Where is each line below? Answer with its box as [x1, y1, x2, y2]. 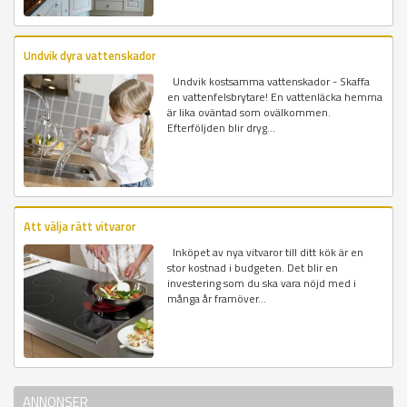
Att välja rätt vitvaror [24, 216, 136, 235]
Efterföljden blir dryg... [167, 118, 276, 136]
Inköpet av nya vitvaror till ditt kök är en [167, 243, 364, 261]
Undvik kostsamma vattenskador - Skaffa [167, 72, 371, 90]
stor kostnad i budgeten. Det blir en [167, 258, 339, 276]
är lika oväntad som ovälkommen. [167, 103, 332, 121]
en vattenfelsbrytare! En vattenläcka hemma [167, 87, 383, 105]
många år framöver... [167, 289, 267, 307]
